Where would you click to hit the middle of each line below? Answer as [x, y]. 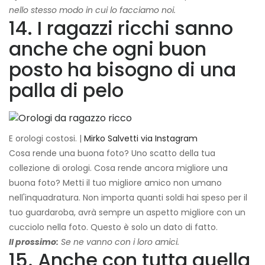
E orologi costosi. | [46, 139]
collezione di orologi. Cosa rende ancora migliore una [118, 168]
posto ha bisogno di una [122, 70]
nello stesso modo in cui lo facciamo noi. [92, 10]
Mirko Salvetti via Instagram [141, 139]
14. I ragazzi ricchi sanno [121, 28]
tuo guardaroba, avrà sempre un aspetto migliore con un [127, 213]
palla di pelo [66, 91]
